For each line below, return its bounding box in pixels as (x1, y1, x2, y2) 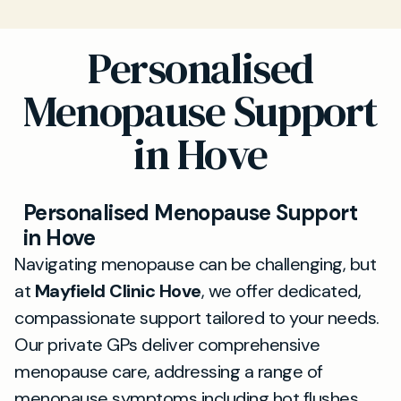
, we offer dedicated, (200, 279, 361, 303)
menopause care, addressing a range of (14, 360, 323, 383)
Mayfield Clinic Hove (34, 279, 201, 303)
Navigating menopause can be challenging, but (14, 252, 376, 276)
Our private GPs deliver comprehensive (14, 333, 320, 356)
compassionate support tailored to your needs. (14, 306, 380, 329)
